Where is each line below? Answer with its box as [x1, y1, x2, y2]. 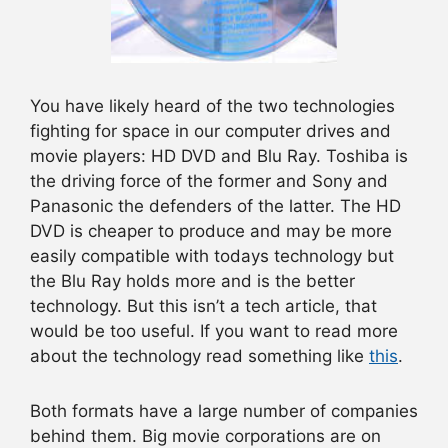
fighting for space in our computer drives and [30, 120, 391, 141]
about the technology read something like [30, 345, 369, 366]
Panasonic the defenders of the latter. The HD [30, 195, 401, 216]
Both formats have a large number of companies [30, 401, 418, 422]
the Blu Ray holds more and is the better [30, 270, 355, 291]
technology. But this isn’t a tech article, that [30, 295, 377, 316]
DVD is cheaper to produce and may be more [30, 220, 392, 241]
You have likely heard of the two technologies [30, 95, 395, 116]
